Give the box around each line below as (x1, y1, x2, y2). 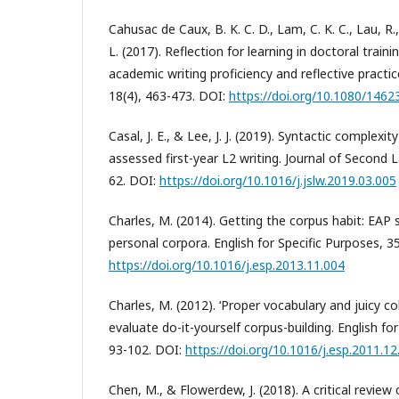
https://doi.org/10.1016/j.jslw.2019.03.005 (159, 171, 396, 189)
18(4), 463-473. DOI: (109, 86, 229, 104)
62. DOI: (109, 171, 159, 189)
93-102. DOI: (109, 340, 185, 358)
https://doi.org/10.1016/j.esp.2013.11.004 (109, 256, 345, 273)
